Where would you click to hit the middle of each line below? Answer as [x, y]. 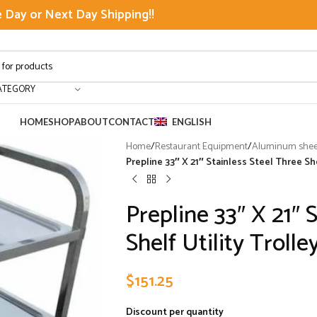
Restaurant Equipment [201, 147]
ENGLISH [191, 122]
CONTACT [131, 122]
